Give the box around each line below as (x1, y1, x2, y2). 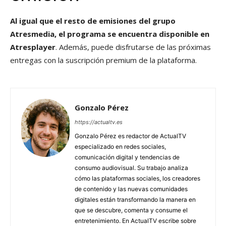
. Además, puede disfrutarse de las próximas (55, 42, 211, 52)
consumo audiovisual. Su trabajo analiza (75, 164, 188, 172)
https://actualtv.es (75, 119, 123, 126)
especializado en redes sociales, (75, 143, 166, 151)
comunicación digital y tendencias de (75, 153, 180, 161)
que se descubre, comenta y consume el (75, 206, 188, 214)
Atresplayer (10, 42, 55, 52)
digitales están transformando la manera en (75, 196, 196, 204)
